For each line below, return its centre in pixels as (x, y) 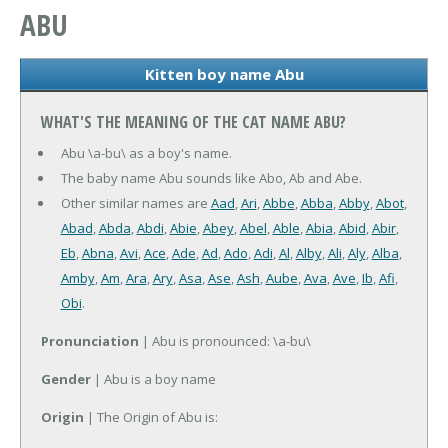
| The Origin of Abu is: (151, 417)
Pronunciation (90, 341)
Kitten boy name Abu (224, 74)
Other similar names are (135, 203)
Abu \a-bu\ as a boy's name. (146, 153)
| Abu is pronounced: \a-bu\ (225, 341)
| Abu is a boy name (153, 379)
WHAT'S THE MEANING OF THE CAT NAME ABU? (193, 122)
